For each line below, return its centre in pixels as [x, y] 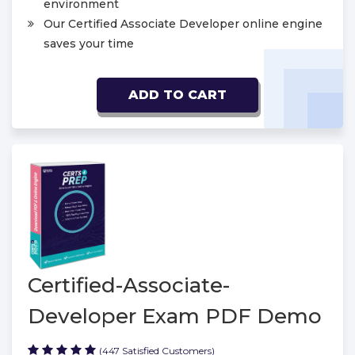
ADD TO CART [177, 95]
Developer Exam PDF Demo [175, 316]
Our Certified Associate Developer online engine [183, 24]
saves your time [89, 44]
